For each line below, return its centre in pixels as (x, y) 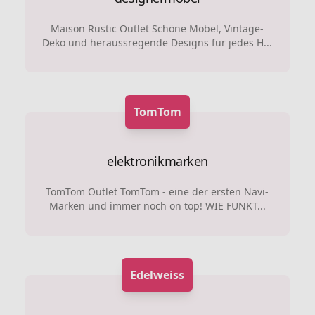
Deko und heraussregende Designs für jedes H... (157, 43)
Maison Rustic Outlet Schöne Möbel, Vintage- (157, 28)
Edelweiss (157, 275)
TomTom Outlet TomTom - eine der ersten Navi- (157, 192)
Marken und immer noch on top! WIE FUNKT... (157, 206)
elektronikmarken (157, 161)
